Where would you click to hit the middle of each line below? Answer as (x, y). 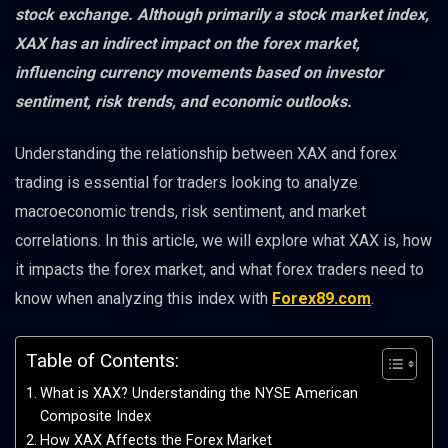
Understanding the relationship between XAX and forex (206, 154)
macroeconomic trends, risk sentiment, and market (190, 212)
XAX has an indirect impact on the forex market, (187, 43)
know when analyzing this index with (143, 299)
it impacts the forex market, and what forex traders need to (219, 270)
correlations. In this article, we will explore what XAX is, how (223, 241)
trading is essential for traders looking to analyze (186, 183)
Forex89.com (321, 299)
